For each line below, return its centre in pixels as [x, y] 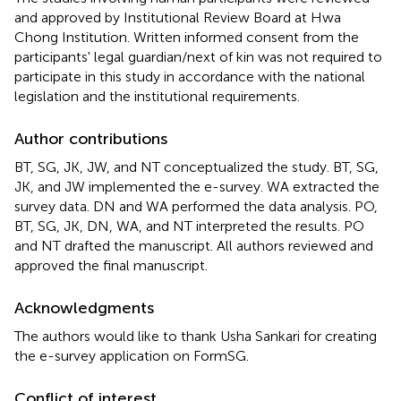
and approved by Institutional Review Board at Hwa [178, 17]
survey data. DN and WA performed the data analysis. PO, [196, 206]
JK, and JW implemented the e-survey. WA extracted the [197, 186]
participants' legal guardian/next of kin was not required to [198, 56]
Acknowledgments [84, 307]
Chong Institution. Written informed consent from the [187, 37]
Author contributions [91, 138]
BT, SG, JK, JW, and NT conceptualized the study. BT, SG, [196, 166]
